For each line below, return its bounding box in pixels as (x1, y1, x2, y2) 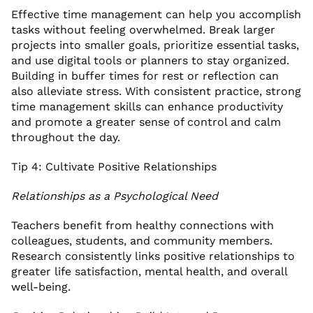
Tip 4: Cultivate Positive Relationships (11, 159, 217, 173)
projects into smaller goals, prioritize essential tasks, (11, 38, 299, 52)
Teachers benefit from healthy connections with (11, 218, 274, 232)
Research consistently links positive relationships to (11, 249, 295, 263)
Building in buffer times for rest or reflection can (11, 68, 279, 82)
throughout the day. (11, 130, 120, 144)
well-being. (11, 279, 71, 293)
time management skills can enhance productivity (11, 99, 283, 113)
